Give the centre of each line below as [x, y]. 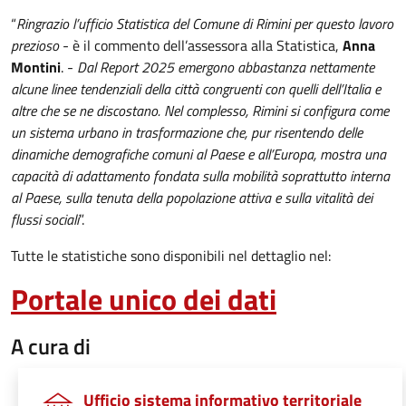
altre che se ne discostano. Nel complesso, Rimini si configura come [200, 111]
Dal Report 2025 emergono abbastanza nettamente [226, 67]
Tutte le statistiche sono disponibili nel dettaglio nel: [171, 256]
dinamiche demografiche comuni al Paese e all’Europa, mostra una [198, 154]
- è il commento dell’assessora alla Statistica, [201, 45]
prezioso [35, 45]
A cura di [51, 346]
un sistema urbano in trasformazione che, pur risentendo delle [187, 132]
